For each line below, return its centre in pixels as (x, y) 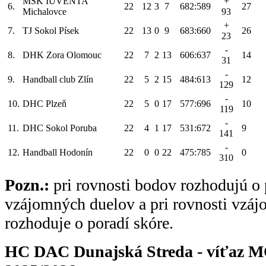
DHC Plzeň (45, 103)
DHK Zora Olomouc (62, 55)
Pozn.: (27, 185)
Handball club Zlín (58, 79)
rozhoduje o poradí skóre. (89, 223)
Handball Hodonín (58, 152)
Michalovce (45, 11)
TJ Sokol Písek (51, 30)
